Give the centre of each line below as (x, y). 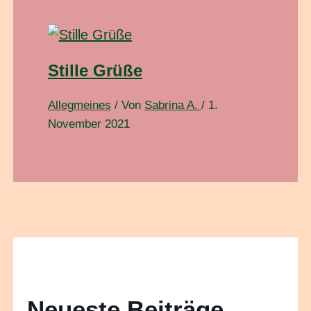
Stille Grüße (95, 71)
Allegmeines (79, 106)
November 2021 (89, 124)
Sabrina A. (173, 106)
